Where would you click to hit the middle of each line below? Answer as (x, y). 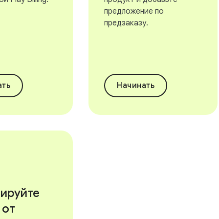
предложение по (134, 11)
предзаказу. (126, 23)
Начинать (136, 86)
